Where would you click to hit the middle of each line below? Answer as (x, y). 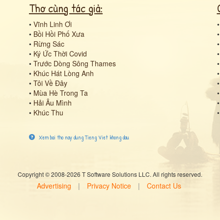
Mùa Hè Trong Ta (61, 93)
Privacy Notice (109, 186)
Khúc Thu (48, 112)
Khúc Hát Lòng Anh (64, 73)
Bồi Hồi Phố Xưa (59, 34)
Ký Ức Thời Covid (60, 54)
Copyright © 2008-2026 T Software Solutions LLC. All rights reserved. (110, 174)
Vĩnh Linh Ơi (53, 24)
